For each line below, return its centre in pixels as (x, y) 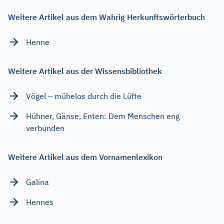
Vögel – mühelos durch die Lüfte (84, 96)
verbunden (45, 128)
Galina (37, 182)
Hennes (40, 202)
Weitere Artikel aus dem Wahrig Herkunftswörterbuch (106, 17)
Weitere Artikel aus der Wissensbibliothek (85, 71)
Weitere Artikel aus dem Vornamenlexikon (85, 157)
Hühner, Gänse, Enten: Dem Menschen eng (103, 116)
